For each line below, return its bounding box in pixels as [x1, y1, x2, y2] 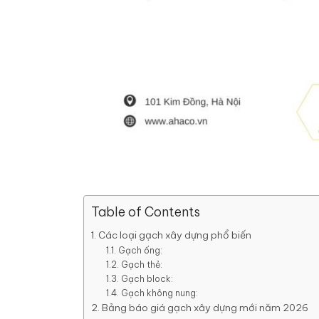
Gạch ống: [117, 244, 162, 256]
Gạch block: [120, 273, 173, 284]
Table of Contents [91, 203, 200, 220]
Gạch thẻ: [120, 258, 162, 270]
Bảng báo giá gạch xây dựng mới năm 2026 [101, 300, 308, 314]
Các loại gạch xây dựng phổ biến [98, 228, 251, 241]
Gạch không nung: [120, 287, 198, 298]
